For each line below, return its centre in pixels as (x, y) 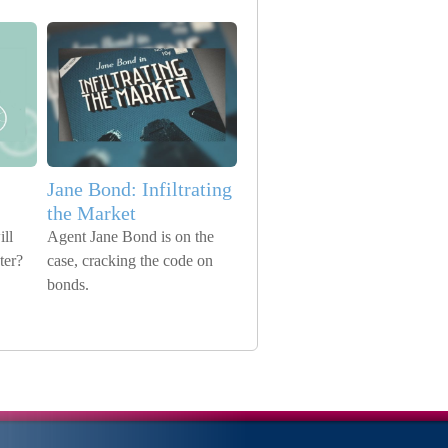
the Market (91, 213)
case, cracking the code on (130, 260)
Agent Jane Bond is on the (130, 236)
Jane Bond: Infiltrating (139, 189)
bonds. (68, 284)
